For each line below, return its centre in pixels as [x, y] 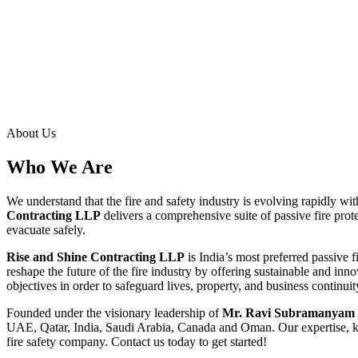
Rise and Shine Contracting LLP [95, 257]
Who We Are [60, 167]
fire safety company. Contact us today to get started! [137, 341]
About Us [31, 133]
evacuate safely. [46, 229]
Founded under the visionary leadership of [114, 312]
